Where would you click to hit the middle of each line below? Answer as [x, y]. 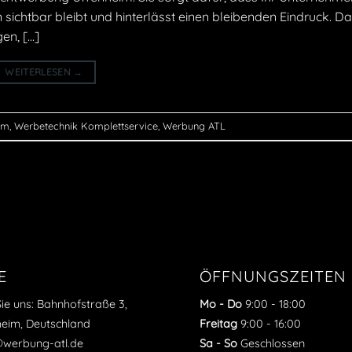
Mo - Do [221, 304]
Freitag [218, 323]
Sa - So [218, 343]
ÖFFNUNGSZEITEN [273, 276]
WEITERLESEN [39, 71]
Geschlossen [271, 343]
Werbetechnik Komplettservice [86, 126]
